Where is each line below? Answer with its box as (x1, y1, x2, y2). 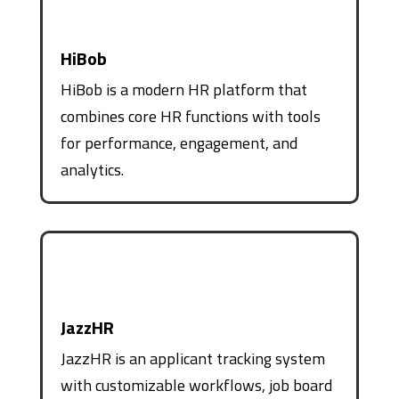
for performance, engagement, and (60, 130, 297, 155)
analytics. (60, 157, 124, 182)
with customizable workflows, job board (60, 372, 332, 397)
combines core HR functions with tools (60, 103, 321, 128)
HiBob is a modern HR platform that (60, 77, 307, 102)
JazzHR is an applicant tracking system (60, 346, 325, 370)
